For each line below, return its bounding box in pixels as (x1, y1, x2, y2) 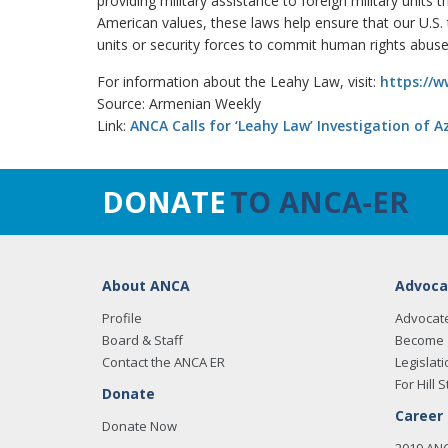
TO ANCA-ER (230, 182, 409, 221)
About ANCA (102, 276, 190, 295)
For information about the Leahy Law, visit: (97, 72, 380, 91)
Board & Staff (102, 331, 183, 349)
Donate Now (102, 417, 177, 435)
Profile (102, 309, 142, 327)
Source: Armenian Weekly (97, 94, 261, 113)
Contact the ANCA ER (102, 353, 225, 371)
